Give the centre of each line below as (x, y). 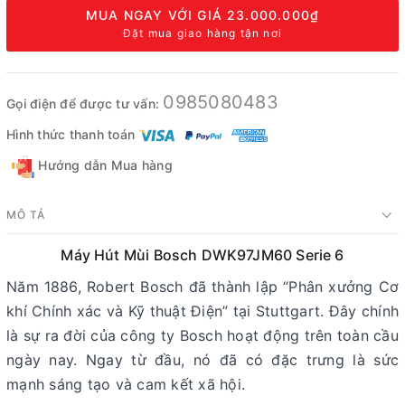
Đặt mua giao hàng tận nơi (202, 33)
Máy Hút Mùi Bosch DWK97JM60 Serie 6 (202, 254)
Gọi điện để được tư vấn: (85, 103)
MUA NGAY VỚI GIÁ (156, 14)
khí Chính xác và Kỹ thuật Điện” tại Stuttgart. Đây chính (202, 311)
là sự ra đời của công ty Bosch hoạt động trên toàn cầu (202, 335)
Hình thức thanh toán (71, 134)
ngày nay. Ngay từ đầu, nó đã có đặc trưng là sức (202, 359)
